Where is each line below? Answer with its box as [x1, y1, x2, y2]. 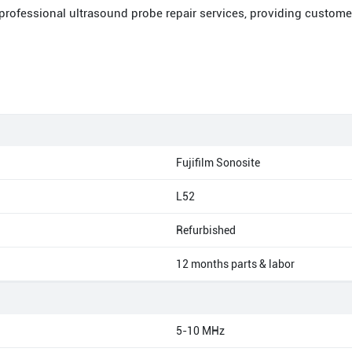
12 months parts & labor [176, 258, 295, 270]
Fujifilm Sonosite [176, 156, 260, 169]
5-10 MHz [176, 324, 225, 337]
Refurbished [176, 224, 236, 236]
